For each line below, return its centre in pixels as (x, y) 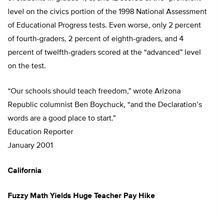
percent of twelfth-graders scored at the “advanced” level (104, 53)
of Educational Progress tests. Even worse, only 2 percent (104, 26)
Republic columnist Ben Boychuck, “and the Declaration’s (105, 105)
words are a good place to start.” (62, 119)
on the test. (27, 67)
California (25, 171)
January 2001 (32, 146)
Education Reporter (40, 132)
